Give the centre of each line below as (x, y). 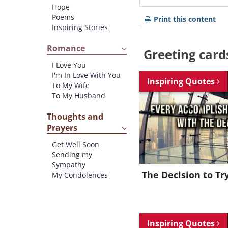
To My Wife (71, 85)
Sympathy (69, 165)
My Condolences (80, 175)
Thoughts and (75, 117)
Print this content (185, 19)
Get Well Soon (76, 144)
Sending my (72, 154)
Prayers (62, 128)
